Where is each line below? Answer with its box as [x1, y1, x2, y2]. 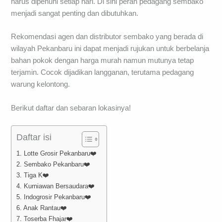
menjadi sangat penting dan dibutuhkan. [11, 9, 139, 17]
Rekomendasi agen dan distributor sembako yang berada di [11, 33, 204, 41]
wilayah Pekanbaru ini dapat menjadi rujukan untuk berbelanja [11, 45, 210, 53]
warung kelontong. [11, 80, 70, 89]
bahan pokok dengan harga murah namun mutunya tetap [11, 56, 194, 65]
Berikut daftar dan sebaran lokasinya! [11, 104, 131, 112]
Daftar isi [16, 132, 52, 142]
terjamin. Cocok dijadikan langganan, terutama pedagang [11, 68, 194, 77]
